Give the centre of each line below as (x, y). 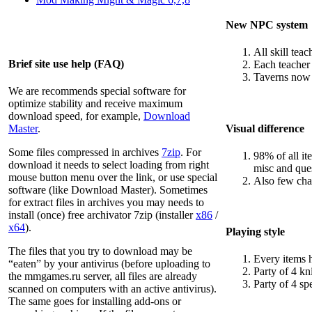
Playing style (255, 232)
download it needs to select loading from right (109, 164)
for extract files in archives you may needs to (106, 202)
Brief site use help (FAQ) (66, 63)
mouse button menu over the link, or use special (113, 177)
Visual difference (265, 128)
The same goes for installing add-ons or (95, 301)
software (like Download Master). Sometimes (108, 189)
